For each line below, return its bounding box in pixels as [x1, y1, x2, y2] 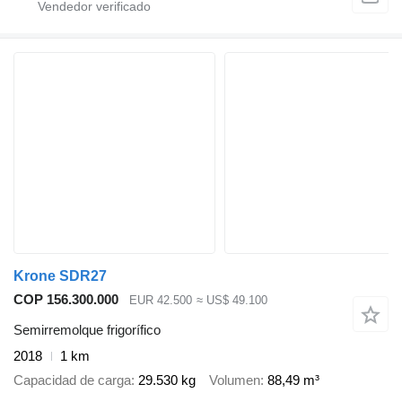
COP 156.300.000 [13, 291, 118, 307]
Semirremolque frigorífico [13, 322, 161, 338]
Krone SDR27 [13, 267, 107, 284]
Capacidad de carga [13, 371, 131, 388]
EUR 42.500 [129, 293, 192, 307]
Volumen [209, 371, 260, 388]
